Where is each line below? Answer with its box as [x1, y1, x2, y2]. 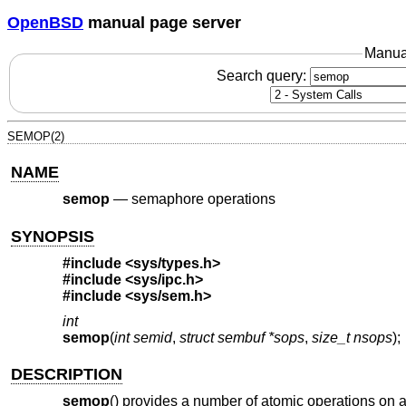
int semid [113, 329, 172, 345]
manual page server [83, 13, 241, 32]
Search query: [216, 67, 310, 83]
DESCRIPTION [11, 364, 123, 383]
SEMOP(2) [7, 129, 64, 143]
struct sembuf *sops [179, 329, 304, 345]
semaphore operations [130, 191, 275, 208]
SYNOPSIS [11, 227, 95, 246]
